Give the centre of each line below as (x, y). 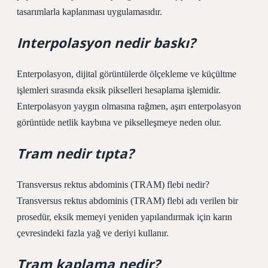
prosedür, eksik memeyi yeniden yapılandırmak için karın (124, 217)
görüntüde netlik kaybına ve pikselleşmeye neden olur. (119, 122)
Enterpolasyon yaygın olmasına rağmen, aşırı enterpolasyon (129, 106)
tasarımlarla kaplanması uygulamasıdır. (89, 12)
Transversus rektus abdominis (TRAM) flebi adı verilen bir (127, 201)
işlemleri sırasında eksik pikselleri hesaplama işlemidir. (119, 90)
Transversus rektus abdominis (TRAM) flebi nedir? (113, 185)
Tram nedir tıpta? (75, 153)
